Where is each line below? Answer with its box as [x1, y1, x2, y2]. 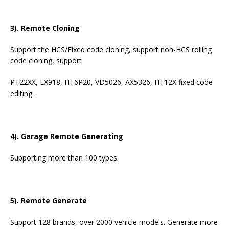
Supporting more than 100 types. [10, 153, 119, 163]
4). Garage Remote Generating [10, 131, 123, 142]
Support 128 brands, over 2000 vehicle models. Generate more [10, 217, 218, 227]
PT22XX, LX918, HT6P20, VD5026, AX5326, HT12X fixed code [10, 77, 213, 87]
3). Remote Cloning [10, 23, 80, 33]
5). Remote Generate [10, 196, 87, 206]
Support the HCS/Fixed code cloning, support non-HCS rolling [10, 44, 212, 55]
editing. [10, 88, 34, 99]
